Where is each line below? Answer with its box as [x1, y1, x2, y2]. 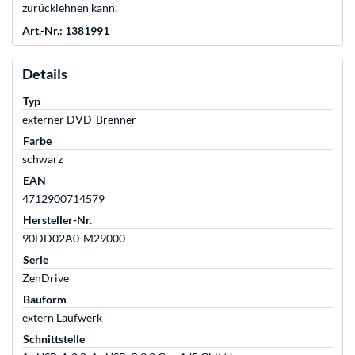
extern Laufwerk [22, 311, 102, 325]
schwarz [22, 152, 63, 166]
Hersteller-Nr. [23, 213, 92, 227]
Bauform [23, 292, 67, 307]
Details [22, 65, 67, 83]
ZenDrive [22, 271, 69, 285]
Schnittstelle [23, 332, 85, 346]
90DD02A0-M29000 [22, 231, 125, 246]
